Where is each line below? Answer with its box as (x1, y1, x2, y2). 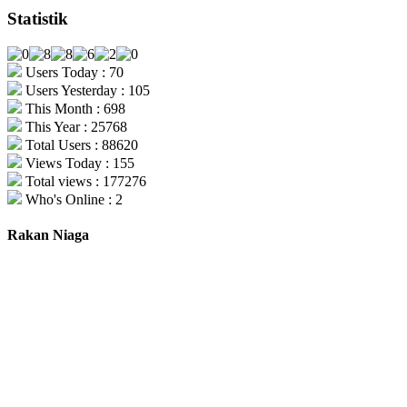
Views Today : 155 (22, 154, 134, 171)
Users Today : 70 (22, 64, 124, 80)
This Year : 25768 (22, 118, 127, 134)
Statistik (7, 8, 68, 28)
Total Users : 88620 (22, 136, 138, 153)
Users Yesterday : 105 (22, 82, 150, 98)
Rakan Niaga (7, 226, 89, 243)
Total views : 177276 (22, 173, 146, 189)
